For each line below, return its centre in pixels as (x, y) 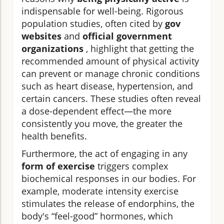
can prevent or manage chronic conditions (111, 73)
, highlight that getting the (139, 48)
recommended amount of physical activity (110, 61)
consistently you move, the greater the (102, 123)
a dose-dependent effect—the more (96, 111)
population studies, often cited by (93, 23)
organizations (52, 48)
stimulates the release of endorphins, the (108, 203)
